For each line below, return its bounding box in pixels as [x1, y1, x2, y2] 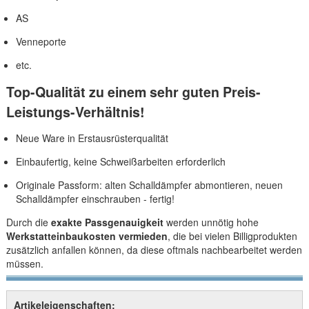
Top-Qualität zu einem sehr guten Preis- [6, 81, 261, 101]
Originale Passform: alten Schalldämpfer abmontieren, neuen [15, 177, 283, 192]
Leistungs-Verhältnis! [6, 101, 145, 121]
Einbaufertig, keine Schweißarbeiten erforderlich [15, 154, 226, 168]
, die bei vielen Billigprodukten [167, 228, 297, 243]
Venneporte [15, 34, 66, 48]
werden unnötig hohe [163, 215, 259, 229]
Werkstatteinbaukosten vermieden [6, 228, 168, 243]
